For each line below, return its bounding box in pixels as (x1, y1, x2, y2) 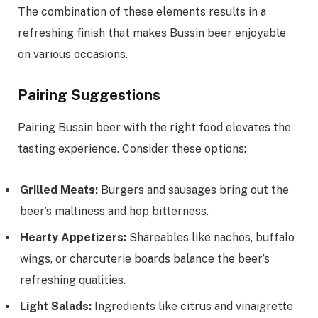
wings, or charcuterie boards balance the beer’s (20, 252, 270, 266)
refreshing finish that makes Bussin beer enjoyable (18, 26, 286, 40)
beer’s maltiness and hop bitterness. (20, 204, 209, 219)
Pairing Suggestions (18, 87, 160, 104)
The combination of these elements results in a (18, 4, 266, 18)
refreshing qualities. (20, 273, 126, 287)
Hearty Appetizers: (20, 231, 126, 245)
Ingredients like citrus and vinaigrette (92, 300, 293, 314)
